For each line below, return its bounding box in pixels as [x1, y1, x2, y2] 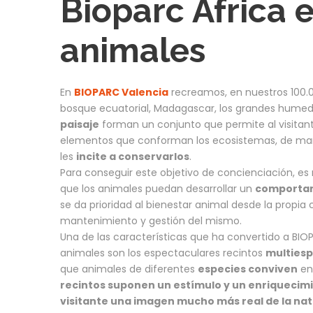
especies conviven [198, 262, 298, 277]
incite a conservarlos [76, 150, 189, 164]
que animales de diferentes [60, 262, 198, 277]
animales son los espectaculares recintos [60, 246, 265, 261]
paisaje [60, 117, 99, 132]
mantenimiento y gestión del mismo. [60, 214, 242, 228]
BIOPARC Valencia [74, 85, 168, 100]
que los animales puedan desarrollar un [60, 182, 255, 196]
